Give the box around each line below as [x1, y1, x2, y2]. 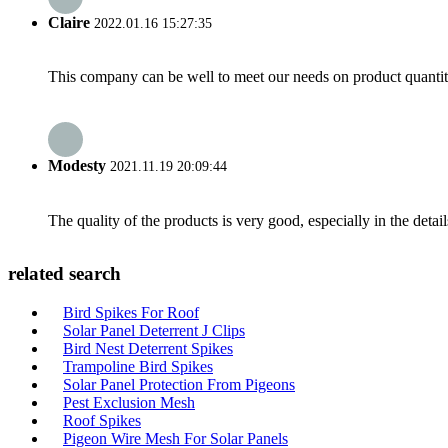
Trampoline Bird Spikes [63, 358, 213, 375]
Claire [48, 13, 90, 31]
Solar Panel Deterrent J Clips [63, 322, 245, 339]
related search [8, 263, 121, 285]
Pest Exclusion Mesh [63, 394, 195, 411]
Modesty [48, 157, 106, 175]
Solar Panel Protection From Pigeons [63, 376, 295, 393]
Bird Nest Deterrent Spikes [63, 340, 233, 357]
